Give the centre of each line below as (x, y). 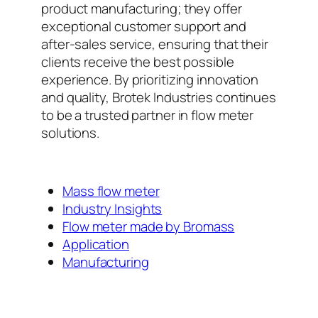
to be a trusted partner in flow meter (148, 115)
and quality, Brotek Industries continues (159, 97)
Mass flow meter (111, 191)
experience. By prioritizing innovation (150, 79)
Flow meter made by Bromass (149, 226)
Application (96, 244)
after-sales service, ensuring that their (155, 44)
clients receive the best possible (138, 61)
